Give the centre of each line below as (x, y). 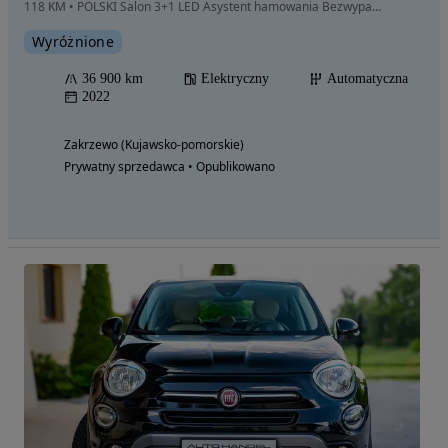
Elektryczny (235, 78)
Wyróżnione (73, 41)
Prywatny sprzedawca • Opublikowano (169, 166)
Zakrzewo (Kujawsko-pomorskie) (154, 144)
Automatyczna (367, 78)
